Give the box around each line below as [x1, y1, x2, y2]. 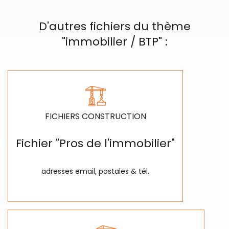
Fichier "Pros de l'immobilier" [16, 135, 175, 151]
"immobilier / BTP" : [61, 34, 168, 50]
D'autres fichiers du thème [38, 18, 191, 34]
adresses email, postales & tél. [41, 166, 149, 176]
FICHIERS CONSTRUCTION [44, 110, 146, 122]
